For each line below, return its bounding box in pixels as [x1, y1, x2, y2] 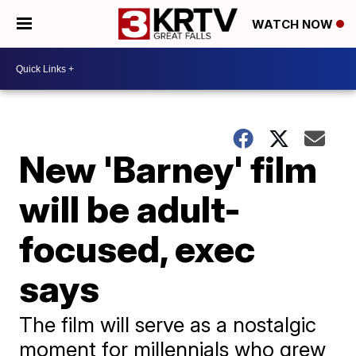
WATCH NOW [252, 17, 336, 33]
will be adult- [19, 187, 242, 231]
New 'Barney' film [19, 147, 318, 192]
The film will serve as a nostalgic [19, 312, 317, 337]
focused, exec [19, 226, 256, 271]
